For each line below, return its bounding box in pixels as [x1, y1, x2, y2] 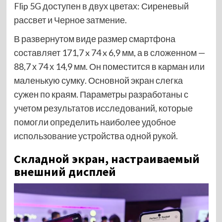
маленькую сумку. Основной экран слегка [13, 75, 183, 86]
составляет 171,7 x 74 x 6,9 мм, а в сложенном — [13, 47, 205, 58]
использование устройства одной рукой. [13, 130, 178, 142]
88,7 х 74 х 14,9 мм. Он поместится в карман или [13, 61, 205, 72]
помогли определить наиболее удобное [13, 116, 176, 128]
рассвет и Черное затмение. [13, 14, 127, 26]
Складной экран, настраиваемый [13, 151, 200, 167]
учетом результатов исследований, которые [13, 103, 193, 114]
